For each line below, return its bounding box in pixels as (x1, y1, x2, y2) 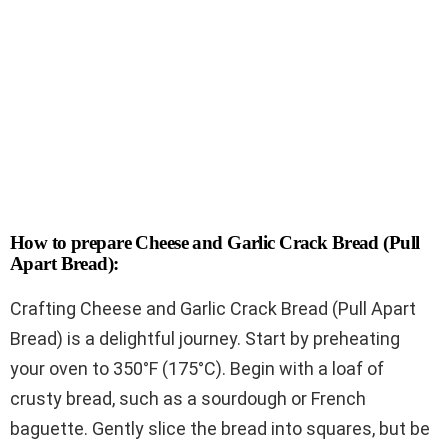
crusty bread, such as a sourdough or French (10, 387, 366, 409)
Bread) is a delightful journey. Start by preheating (10, 327, 400, 349)
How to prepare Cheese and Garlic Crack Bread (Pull (10, 231, 420, 253)
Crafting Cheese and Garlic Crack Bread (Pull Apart (10, 297, 416, 319)
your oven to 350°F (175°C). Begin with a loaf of (10, 357, 384, 379)
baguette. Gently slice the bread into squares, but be (10, 417, 430, 439)
